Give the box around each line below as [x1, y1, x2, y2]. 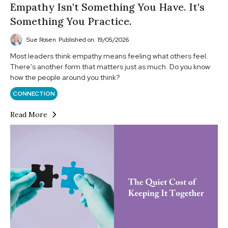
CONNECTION [13, 89, 55, 98]
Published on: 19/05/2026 [59, 35, 129, 44]
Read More [10, 109, 47, 119]
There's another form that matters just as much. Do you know [10, 62, 210, 71]
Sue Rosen [26, 35, 56, 44]
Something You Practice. [10, 14, 132, 27]
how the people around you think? [10, 72, 120, 82]
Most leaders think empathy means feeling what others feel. [10, 51, 208, 61]
